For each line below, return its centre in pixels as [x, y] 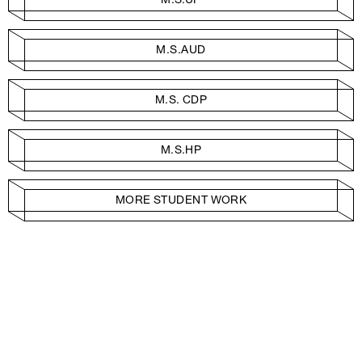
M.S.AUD [181, 49]
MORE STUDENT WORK [181, 200]
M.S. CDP [181, 99]
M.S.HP [181, 149]
